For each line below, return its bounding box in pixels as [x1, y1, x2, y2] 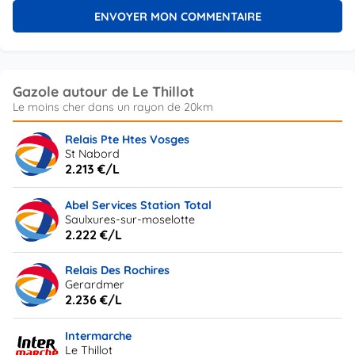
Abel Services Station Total [65, 197, 212, 212]
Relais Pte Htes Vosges [65, 132, 190, 147]
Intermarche [65, 328, 132, 343]
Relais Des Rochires [65, 263, 170, 278]
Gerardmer [65, 277, 125, 292]
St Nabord [65, 147, 120, 162]
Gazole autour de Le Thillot [13, 82, 194, 101]
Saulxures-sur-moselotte [65, 212, 196, 227]
